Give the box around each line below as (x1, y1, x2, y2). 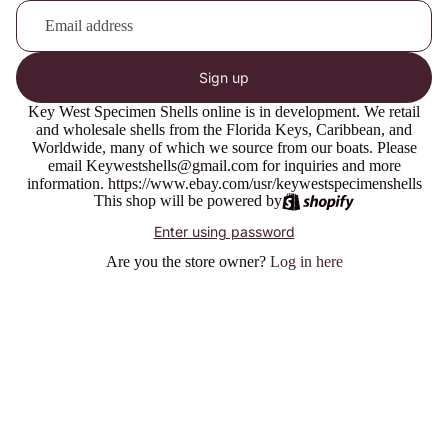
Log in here (269, 253, 343, 270)
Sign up (199, 69, 249, 86)
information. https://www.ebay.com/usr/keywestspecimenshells (26, 175, 422, 192)
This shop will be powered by (93, 192, 282, 209)
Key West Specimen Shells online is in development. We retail (28, 103, 420, 120)
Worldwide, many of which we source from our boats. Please (31, 139, 417, 156)
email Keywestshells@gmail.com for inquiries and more (47, 157, 401, 174)
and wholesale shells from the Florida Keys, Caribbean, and (36, 121, 412, 138)
